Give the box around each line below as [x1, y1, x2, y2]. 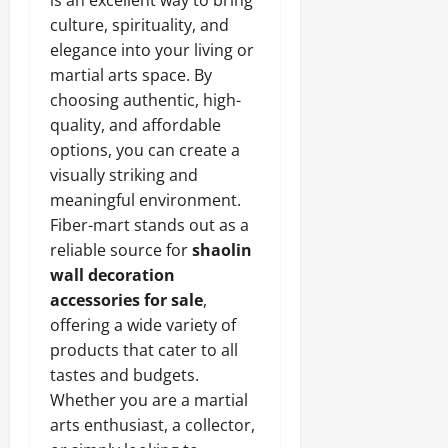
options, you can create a [50, 139, 240, 161]
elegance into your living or [50, 39, 254, 61]
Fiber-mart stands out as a [50, 214, 249, 236]
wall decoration [50, 264, 175, 286]
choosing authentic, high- [50, 89, 241, 111]
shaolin [192, 239, 252, 261]
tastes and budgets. [50, 364, 199, 386]
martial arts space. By [50, 64, 212, 86]
